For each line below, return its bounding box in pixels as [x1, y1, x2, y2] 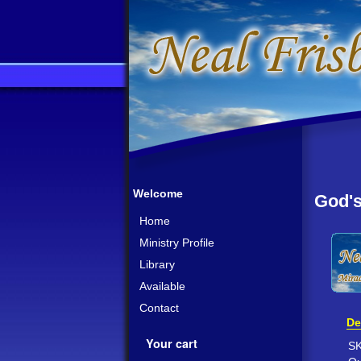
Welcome [133, 187, 183, 200]
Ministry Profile [139, 236, 214, 249]
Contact [139, 301, 179, 314]
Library [139, 258, 175, 271]
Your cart [146, 335, 197, 351]
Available [139, 280, 185, 293]
